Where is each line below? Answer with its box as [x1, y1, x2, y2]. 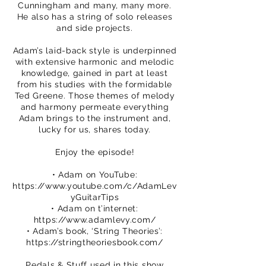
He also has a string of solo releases [17, 12, 173, 21]
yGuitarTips [70, 192, 119, 202]
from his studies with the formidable [17, 80, 173, 89]
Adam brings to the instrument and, [18, 113, 171, 123]
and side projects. [56, 23, 133, 33]
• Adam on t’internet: [51, 204, 138, 213]
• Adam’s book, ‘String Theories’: [26, 226, 163, 236]
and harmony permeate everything [20, 102, 169, 112]
